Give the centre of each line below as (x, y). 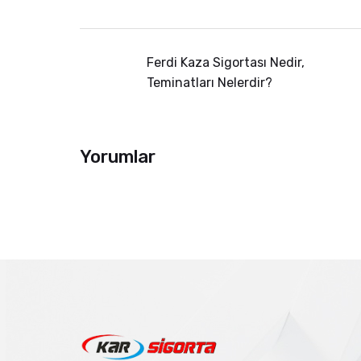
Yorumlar (118, 157)
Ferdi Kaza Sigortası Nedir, (225, 62)
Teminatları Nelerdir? (209, 83)
